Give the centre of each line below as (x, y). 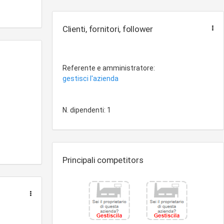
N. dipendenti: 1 (87, 110)
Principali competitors (103, 160)
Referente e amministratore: (109, 68)
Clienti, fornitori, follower (108, 29)
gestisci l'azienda (90, 79)
